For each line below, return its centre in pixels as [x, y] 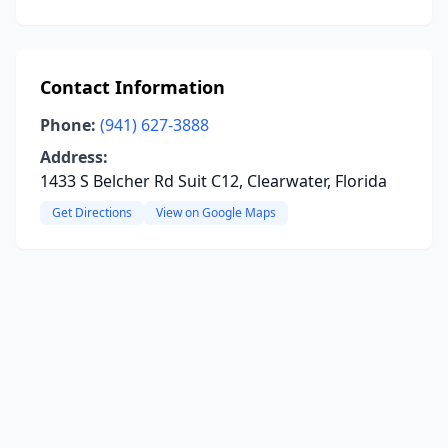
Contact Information [132, 87]
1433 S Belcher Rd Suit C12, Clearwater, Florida [213, 181]
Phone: [68, 125]
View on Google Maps [216, 212]
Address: [74, 157]
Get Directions [92, 212]
